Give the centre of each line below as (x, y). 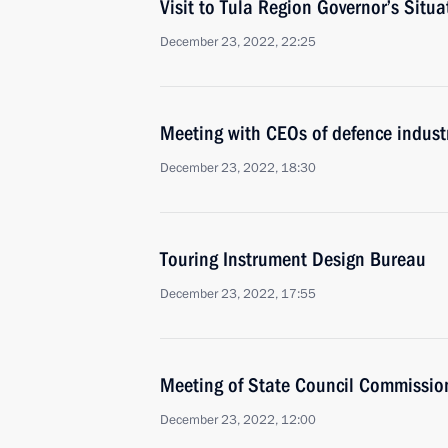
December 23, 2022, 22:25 (238, 42)
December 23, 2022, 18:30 (238, 168)
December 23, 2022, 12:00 (238, 420)
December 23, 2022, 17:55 (238, 294)
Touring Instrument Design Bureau (293, 259)
